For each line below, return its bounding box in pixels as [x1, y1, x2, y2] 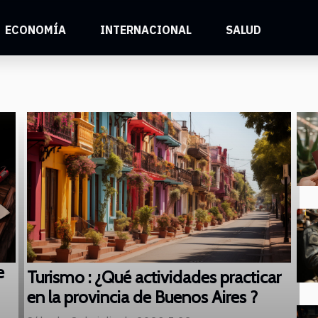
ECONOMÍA [5, 23, 67, 37]
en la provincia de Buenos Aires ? [27, 287, 258, 308]
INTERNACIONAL [100, 23, 192, 37]
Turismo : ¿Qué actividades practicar [27, 267, 281, 288]
